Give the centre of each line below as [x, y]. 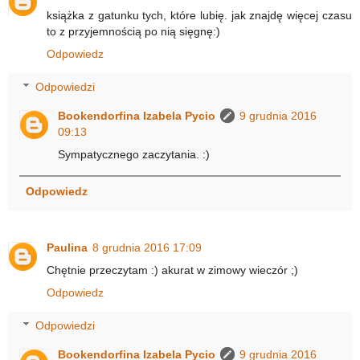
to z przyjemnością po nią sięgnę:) [133, 31]
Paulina [67, 247]
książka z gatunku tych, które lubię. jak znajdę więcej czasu [199, 15]
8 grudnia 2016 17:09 [147, 247]
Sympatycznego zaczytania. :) [134, 155]
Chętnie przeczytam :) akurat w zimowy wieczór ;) [172, 270]
